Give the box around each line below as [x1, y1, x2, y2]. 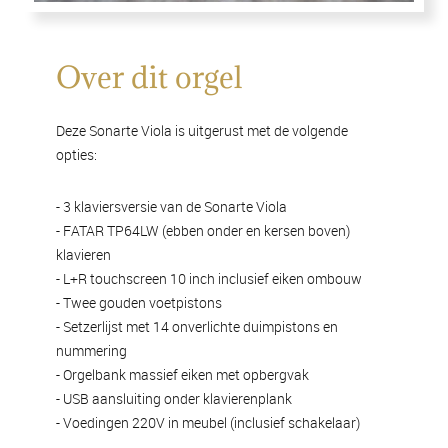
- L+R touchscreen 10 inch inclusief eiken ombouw [56, 269, 362, 288]
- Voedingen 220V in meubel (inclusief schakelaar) [56, 413, 360, 432]
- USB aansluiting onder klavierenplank [56, 389, 292, 408]
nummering [56, 341, 130, 360]
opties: [56, 145, 100, 164]
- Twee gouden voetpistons [56, 293, 222, 312]
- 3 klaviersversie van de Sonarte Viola [56, 197, 290, 216]
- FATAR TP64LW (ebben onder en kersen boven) [56, 221, 350, 240]
